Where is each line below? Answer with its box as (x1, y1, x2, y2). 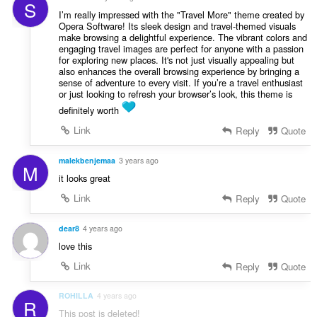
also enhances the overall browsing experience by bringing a (58, 64, 299, 79)
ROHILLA (58, 290, 93, 301)
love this (58, 238, 92, 253)
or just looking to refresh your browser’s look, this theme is (58, 87, 292, 101)
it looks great (58, 171, 110, 185)
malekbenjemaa (58, 154, 115, 166)
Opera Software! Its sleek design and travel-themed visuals (58, 19, 296, 33)
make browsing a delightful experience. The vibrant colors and (58, 30, 307, 45)
